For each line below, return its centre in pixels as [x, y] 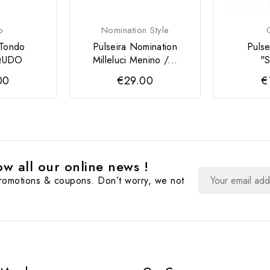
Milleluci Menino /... [135, 60]
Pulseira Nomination [135, 46]
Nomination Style [135, 30]
